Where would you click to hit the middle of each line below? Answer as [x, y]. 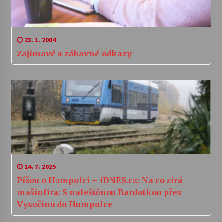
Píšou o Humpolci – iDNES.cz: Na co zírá [100, 181]
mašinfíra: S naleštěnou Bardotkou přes [99, 193]
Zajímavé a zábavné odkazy [74, 54]
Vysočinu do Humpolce [64, 204]
